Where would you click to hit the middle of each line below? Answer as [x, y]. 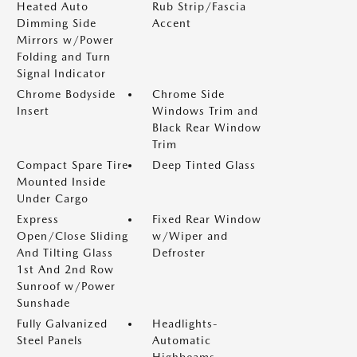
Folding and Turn [64, 57]
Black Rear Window [207, 127]
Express [38, 219]
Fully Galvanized [62, 324]
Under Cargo [53, 198]
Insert [33, 111]
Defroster [179, 253]
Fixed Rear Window [207, 219]
